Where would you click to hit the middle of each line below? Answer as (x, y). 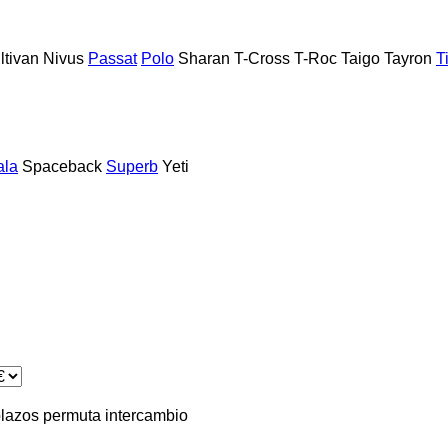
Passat (112, 58)
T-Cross (262, 58)
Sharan (204, 58)
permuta (72, 415)
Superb (132, 166)
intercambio (146, 415)
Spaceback (62, 166)
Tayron (408, 58)
